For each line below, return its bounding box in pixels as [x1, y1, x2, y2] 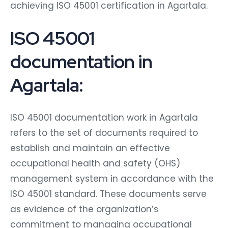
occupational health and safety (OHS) [10, 154, 180, 167]
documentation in [10, 46, 153, 71]
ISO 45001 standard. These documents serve [10, 185, 207, 197]
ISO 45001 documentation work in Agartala [10, 108, 198, 121]
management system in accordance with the [10, 169, 214, 182]
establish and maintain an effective [10, 139, 170, 152]
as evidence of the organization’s [10, 200, 158, 213]
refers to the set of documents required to [10, 124, 198, 136]
